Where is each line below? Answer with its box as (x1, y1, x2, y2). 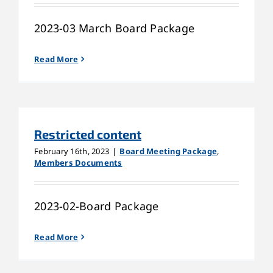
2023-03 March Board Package (34, 20, 195, 35)
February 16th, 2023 (34, 145, 110, 157)
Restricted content (34, 126, 141, 141)
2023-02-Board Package (34, 198, 159, 213)
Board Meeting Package (119, 145, 218, 157)
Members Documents (34, 157, 122, 168)
